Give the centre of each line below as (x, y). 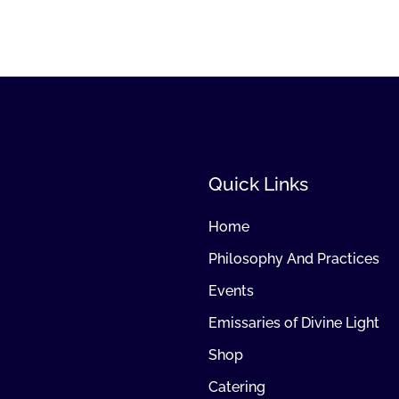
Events (231, 290)
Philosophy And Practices (293, 258)
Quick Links (258, 183)
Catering (236, 387)
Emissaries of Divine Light (293, 322)
